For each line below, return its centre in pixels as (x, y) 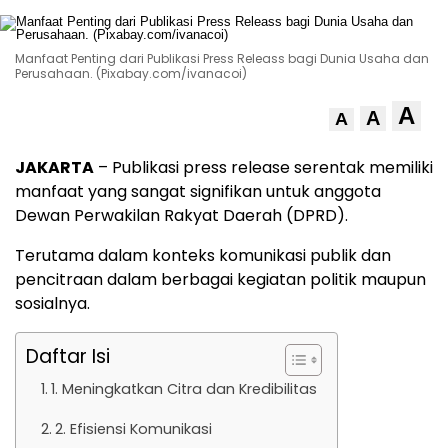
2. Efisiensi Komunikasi (133, 429)
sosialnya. (52, 303)
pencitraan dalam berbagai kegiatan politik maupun (220, 279)
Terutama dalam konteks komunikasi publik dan (203, 255)
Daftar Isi (68, 356)
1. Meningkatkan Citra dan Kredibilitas (183, 389)
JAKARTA (54, 167)
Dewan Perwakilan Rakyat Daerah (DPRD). (181, 215)
